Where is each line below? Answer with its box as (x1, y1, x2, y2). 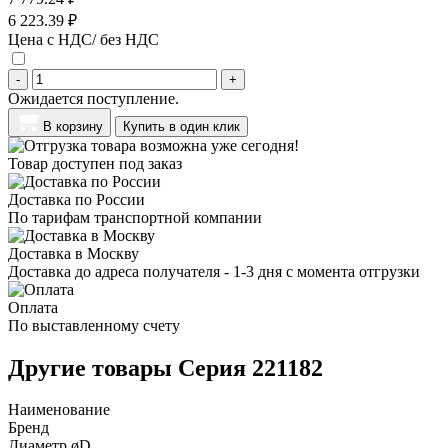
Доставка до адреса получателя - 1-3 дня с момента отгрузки (8, 262, 420, 280)
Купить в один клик (123, 118, 240, 134)
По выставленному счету (8, 316, 180, 334)
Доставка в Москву (8, 244, 139, 262)
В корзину (43, 118, 103, 134)
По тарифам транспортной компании (8, 208, 262, 226)
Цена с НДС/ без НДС (8, 30, 159, 48)
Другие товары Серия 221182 (8, 354, 323, 381)
